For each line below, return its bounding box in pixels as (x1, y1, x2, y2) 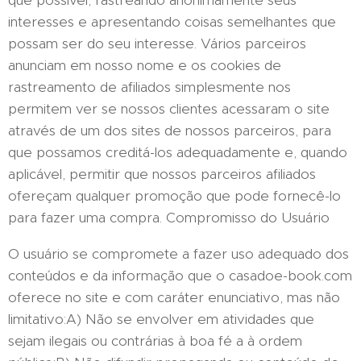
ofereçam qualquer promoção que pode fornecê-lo (8, 187, 341, 205)
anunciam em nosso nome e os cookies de (8, 56, 281, 74)
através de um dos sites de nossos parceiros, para (8, 122, 331, 139)
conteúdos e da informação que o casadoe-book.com (8, 267, 352, 284)
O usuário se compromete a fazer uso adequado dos (8, 245, 349, 263)
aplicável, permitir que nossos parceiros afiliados (8, 165, 316, 183)
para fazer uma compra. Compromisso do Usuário (8, 209, 330, 226)
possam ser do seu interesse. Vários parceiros (8, 35, 306, 52)
